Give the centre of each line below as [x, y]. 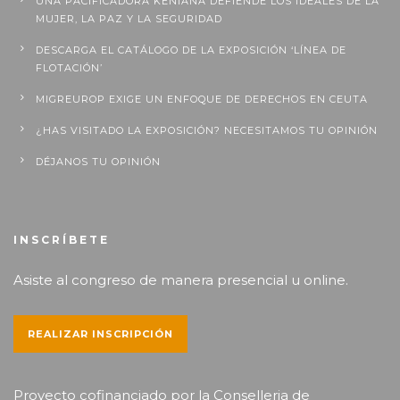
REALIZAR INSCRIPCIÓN [100, 334]
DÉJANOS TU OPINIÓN [98, 162]
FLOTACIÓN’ [69, 68]
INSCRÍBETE [62, 240]
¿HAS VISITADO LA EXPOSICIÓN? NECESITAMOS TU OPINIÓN [207, 131]
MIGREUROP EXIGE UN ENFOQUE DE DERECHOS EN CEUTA [202, 100]
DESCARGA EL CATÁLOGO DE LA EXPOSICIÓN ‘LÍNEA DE [191, 50]
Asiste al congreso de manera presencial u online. [181, 280]
